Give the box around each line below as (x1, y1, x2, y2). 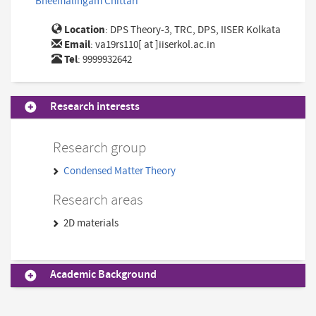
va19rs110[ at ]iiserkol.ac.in (95, 38, 215, 52)
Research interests (50, 99, 140, 115)
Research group (53, 138, 146, 159)
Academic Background (50, 267, 157, 283)
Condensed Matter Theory (63, 164, 176, 178)
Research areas (53, 190, 143, 211)
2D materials (63, 217, 119, 231)
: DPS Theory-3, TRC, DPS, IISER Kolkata (104, 23, 281, 37)
